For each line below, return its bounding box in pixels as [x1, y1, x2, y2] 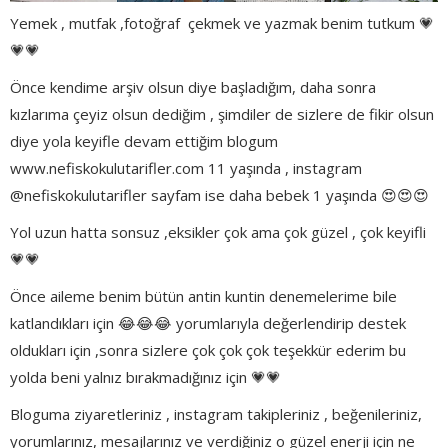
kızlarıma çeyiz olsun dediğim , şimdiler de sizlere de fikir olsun [10, 103, 434, 124]
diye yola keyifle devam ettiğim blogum [10, 130, 278, 151]
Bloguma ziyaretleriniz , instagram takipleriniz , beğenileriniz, [10, 403, 422, 424]
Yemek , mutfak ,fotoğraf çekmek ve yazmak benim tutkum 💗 [10, 12, 434, 33]
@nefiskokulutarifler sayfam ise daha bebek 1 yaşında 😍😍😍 [10, 184, 429, 205]
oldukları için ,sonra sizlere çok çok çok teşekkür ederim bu [10, 339, 406, 360]
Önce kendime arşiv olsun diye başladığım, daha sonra [10, 76, 376, 97]
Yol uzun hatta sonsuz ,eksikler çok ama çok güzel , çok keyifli [10, 221, 426, 242]
